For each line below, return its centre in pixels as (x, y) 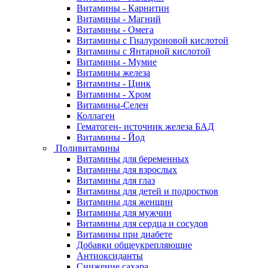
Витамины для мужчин (124, 213)
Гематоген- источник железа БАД (145, 127)
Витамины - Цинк (114, 83)
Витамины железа (113, 73)
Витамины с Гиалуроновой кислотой (153, 40)
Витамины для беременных (133, 159)
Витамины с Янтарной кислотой (144, 51)
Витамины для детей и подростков (147, 191)
